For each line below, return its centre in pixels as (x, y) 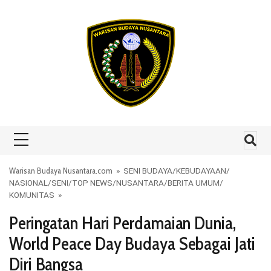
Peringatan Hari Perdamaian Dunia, (122, 223)
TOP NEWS (92, 183)
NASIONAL (28, 183)
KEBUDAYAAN (201, 171)
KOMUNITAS (32, 195)
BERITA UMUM (194, 183)
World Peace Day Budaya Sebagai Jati (132, 243)
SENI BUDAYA (148, 171)
